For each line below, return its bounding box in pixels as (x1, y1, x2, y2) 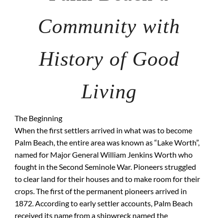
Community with (38, 15, 180, 37)
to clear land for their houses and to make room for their (15, 174, 200, 183)
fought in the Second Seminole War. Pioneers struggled (15, 162, 196, 171)
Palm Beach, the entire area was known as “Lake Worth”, (15, 138, 200, 147)
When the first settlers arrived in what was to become (15, 126, 192, 135)
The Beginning (15, 113, 62, 123)
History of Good (38, 48, 180, 70)
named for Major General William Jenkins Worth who (15, 150, 193, 159)
